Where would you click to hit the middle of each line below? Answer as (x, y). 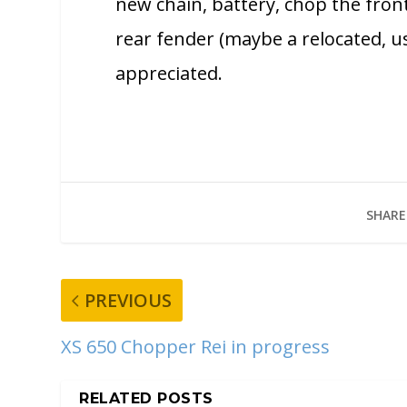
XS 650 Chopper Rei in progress (196, 346)
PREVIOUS (129, 300)
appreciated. (169, 73)
